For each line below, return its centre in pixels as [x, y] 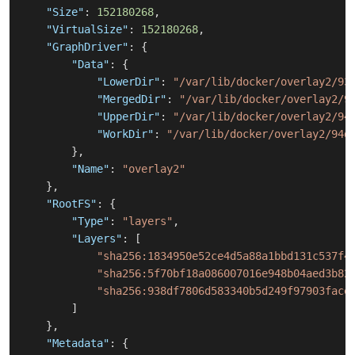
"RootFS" [71, 204]
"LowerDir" [128, 82]
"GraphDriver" [87, 47]
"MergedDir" [132, 99]
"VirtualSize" [87, 30]
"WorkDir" [125, 134]
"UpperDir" [128, 117]
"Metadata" [78, 344]
